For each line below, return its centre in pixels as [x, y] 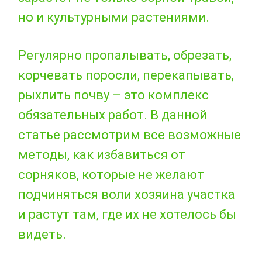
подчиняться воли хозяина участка [127, 194]
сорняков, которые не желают [111, 174]
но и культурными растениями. [114, 17]
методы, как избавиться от [102, 154]
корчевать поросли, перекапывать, [126, 75]
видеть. [42, 234]
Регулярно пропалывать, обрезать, [125, 55]
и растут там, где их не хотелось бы [127, 214]
